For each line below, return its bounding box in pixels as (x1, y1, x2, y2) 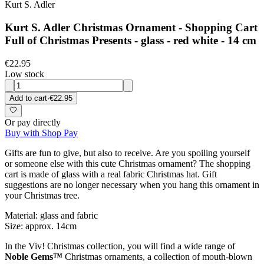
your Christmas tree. (5, 190, 80, 201)
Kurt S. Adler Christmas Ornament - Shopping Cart (5, 21, 258, 34)
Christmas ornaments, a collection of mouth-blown (62, 252, 252, 262)
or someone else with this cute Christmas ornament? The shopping (5, 159, 250, 169)
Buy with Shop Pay (5, 128, 78, 138)
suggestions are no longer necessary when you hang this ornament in (5, 180, 259, 190)
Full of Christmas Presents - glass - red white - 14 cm (5, 34, 256, 47)
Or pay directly (5, 117, 61, 128)
